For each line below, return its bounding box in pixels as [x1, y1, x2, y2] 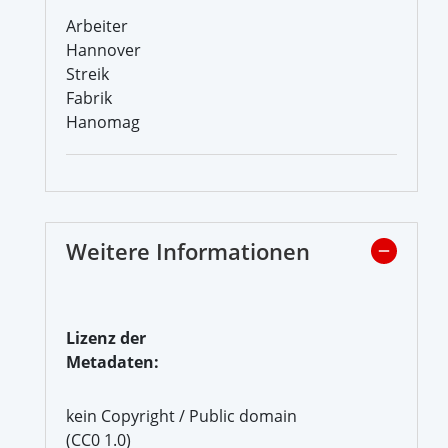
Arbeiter [66, 14, 128, 37]
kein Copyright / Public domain [66, 404, 297, 427]
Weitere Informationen [66, 235, 310, 266]
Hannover [66, 38, 141, 61]
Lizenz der [66, 326, 146, 349]
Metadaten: [66, 350, 159, 373]
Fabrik [66, 86, 112, 109]
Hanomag [66, 110, 140, 133]
